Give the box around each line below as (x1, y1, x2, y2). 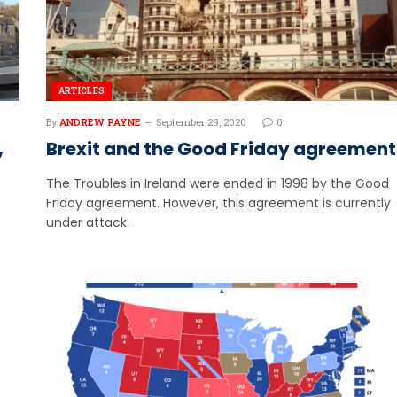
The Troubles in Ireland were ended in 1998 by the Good (45, 174, 389, 192)
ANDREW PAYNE (58, 114, 141, 128)
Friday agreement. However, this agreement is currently (45, 193, 391, 212)
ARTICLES (58, 84, 105, 97)
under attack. (45, 213, 129, 231)
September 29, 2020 (155, 114, 246, 128)
